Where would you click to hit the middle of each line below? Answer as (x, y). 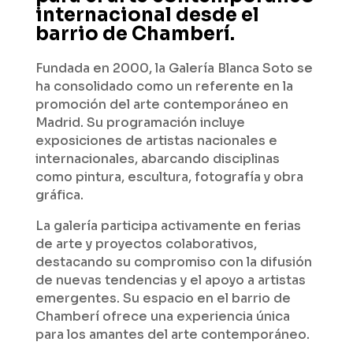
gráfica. (59, 195)
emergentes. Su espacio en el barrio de (163, 298)
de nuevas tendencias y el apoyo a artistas (170, 280)
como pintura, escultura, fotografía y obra (169, 177)
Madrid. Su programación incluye (140, 123)
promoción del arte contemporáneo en (162, 104)
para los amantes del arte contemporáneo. (172, 334)
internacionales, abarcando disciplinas (157, 159)
